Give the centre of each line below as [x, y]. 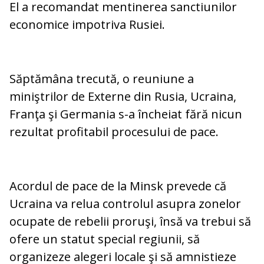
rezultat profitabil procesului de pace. [115, 132]
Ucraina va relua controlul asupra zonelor [125, 204]
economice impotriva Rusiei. [87, 25]
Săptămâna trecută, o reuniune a [102, 79]
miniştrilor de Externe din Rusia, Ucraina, [123, 97]
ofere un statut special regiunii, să [105, 239]
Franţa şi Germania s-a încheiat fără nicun [126, 114]
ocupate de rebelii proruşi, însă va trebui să [130, 222]
